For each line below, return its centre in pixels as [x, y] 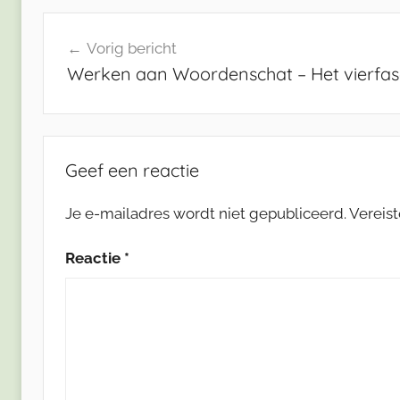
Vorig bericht [131, 49]
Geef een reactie [132, 170]
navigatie [94, 59]
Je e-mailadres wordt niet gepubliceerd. [206, 213]
